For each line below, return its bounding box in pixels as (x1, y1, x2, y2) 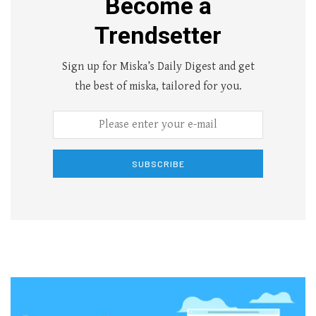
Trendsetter (95, 20, 221, 49)
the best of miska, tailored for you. (74, 79, 242, 93)
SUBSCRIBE (131, 158, 185, 169)
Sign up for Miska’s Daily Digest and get (61, 59, 255, 73)
